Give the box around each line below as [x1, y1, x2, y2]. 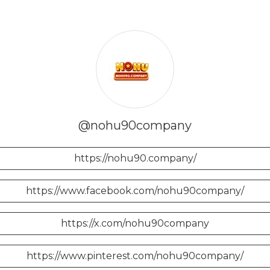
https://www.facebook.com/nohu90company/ [26, 185, 244, 196]
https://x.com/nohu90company [61, 218, 209, 229]
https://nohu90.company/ [74, 152, 196, 164]
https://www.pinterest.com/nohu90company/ [27, 250, 243, 262]
